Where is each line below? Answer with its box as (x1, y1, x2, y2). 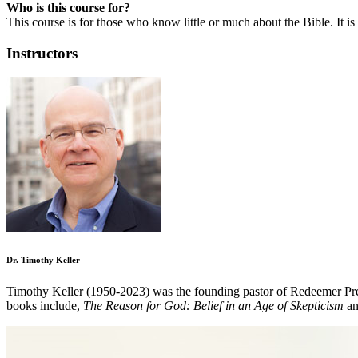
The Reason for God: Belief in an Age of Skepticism (83, 299, 344, 313)
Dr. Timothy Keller (6, 255, 80, 265)
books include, (6, 299, 83, 313)
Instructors (6, 44, 78, 62)
